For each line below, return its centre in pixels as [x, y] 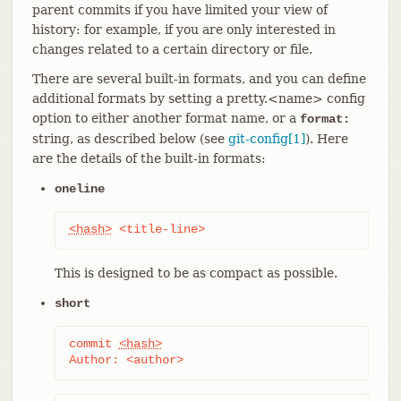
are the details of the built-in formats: [149, 158]
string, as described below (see [130, 138]
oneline [79, 188]
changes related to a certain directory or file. [172, 49]
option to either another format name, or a [166, 118]
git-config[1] [266, 138]
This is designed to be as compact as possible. [196, 273]
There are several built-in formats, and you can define [199, 78]
